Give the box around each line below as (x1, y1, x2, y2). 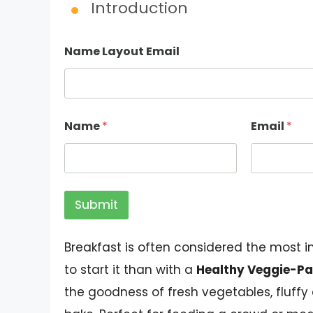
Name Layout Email (64, 43, 180, 60)
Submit (75, 196, 118, 214)
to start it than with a (64, 261, 196, 279)
